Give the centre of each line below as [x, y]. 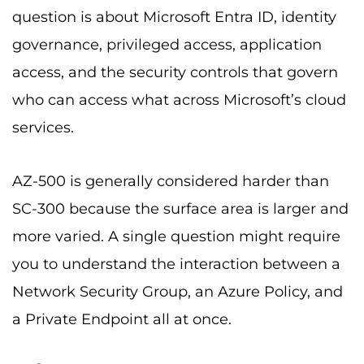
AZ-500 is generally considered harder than [171, 181]
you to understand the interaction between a [176, 264]
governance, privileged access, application [167, 45]
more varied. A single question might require [176, 236]
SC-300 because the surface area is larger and [180, 208]
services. [43, 128]
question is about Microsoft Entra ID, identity [174, 17]
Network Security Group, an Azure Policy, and [178, 291]
